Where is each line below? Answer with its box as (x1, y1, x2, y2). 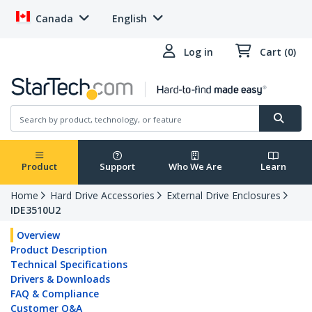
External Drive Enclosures (166, 189, 281, 203)
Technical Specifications (10, 258, 127, 272)
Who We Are (168, 160, 222, 173)
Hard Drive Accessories (50, 189, 155, 203)
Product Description (10, 243, 107, 257)
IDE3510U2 (10, 203, 61, 217)
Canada (36, 12, 73, 25)
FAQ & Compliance (10, 287, 99, 301)
